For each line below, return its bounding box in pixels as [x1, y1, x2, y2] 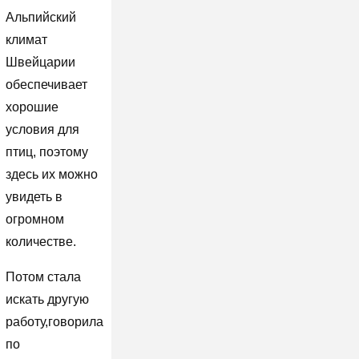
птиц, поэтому [5, 144, 88, 159]
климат [5, 32, 47, 46]
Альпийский [5, 10, 76, 24]
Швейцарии [5, 54, 75, 69]
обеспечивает [5, 77, 87, 91]
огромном [5, 212, 64, 226]
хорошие [5, 99, 58, 114]
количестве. [5, 234, 76, 248]
